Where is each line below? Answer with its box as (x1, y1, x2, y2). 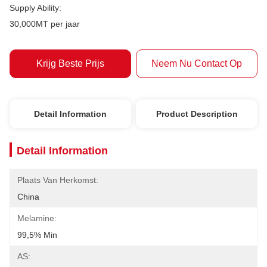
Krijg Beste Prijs (36, 58, 104, 69)
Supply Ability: (10, 3, 61, 13)
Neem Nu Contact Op (151, 58, 243, 69)
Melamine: (17, 213, 57, 223)
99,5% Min (17, 230, 57, 240)
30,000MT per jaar (10, 19, 80, 29)
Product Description (156, 109, 238, 119)
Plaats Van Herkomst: (17, 175, 98, 185)
